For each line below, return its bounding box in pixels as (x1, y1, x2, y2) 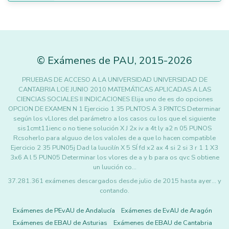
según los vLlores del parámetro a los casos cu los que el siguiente (13, 114, 216, 123)
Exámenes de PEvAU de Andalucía (13, 206, 115, 215)
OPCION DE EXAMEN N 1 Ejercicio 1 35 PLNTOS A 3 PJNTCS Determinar (8, 104, 221, 113)
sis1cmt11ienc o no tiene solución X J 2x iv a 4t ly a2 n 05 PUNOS (17, 124, 212, 133)
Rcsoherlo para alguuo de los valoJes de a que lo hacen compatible (13, 133, 216, 143)
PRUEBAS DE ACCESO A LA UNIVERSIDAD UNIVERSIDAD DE (21, 75, 208, 84)
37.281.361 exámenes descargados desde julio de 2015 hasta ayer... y (8, 176, 221, 186)
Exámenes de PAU (48, 54, 134, 67)
